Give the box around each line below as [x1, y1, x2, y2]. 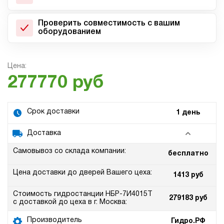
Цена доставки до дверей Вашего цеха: [13, 169, 152, 176]
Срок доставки [27, 108, 79, 115]
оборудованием [38, 28, 101, 35]
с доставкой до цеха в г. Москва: [13, 198, 127, 205]
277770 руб [7, 74, 103, 91]
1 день [176, 109, 200, 116]
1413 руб [172, 171, 203, 178]
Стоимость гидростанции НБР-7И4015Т [13, 190, 152, 197]
